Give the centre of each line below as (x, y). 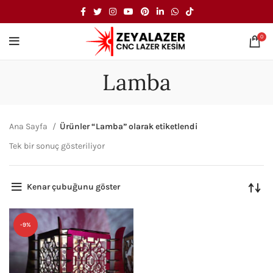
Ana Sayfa (29, 126)
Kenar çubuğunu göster (73, 186)
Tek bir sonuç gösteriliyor (57, 146)
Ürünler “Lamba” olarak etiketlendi (129, 126)
